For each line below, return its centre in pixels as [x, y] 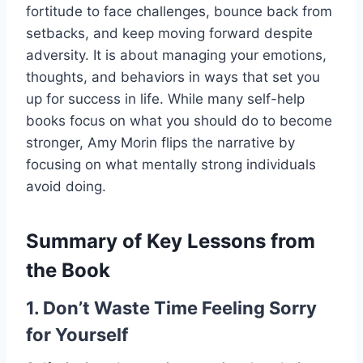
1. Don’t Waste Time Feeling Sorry [171, 307]
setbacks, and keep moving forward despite [169, 33]
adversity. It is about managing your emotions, [176, 55]
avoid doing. [66, 186]
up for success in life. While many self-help [165, 98]
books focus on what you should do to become [179, 120]
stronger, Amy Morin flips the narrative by [160, 142]
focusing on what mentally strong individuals [171, 164]
